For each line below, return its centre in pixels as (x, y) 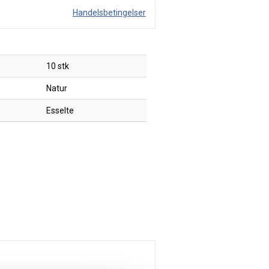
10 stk (58, 66)
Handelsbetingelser (109, 13)
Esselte (60, 110)
